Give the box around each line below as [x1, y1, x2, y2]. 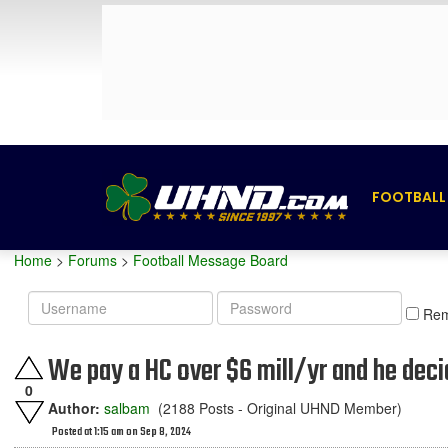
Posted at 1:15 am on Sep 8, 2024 [52, 424, 191, 441]
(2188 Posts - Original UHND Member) [150, 398, 402, 418]
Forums [68, 250, 117, 270]
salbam [104, 398, 150, 418]
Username [27, 290, 95, 310]
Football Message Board [133, 250, 288, 270]
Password [216, 290, 283, 310]
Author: [48, 398, 100, 418]
